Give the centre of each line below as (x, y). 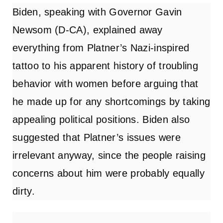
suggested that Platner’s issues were (97, 137)
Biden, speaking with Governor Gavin (97, 12)
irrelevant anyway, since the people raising (109, 155)
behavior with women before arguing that (106, 83)
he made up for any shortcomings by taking (111, 101)
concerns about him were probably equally (109, 173)
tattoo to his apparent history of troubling (105, 65)
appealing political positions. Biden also (101, 119)
